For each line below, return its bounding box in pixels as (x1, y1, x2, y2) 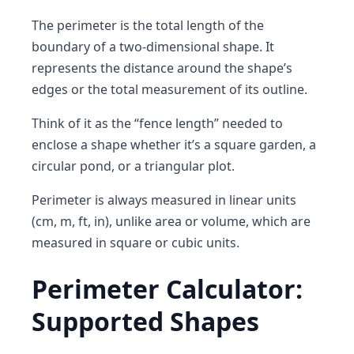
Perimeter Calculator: (32, 272, 303, 306)
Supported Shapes (32, 304, 259, 338)
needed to (219, 115, 283, 132)
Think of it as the (32, 115, 134, 132)
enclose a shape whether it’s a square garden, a (32, 136, 316, 153)
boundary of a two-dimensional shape (32, 38, 259, 55)
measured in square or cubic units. (32, 234, 239, 251)
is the (117, 17, 156, 34)
